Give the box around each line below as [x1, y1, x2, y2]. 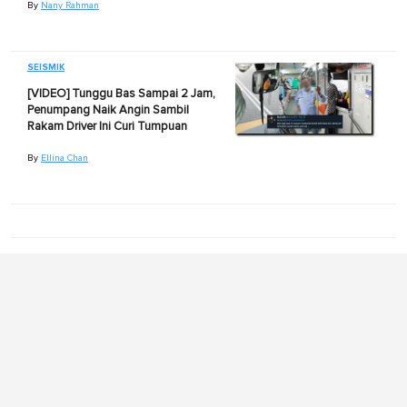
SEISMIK [26, 61, 65, 73]
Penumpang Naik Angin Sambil [26, 104, 189, 116]
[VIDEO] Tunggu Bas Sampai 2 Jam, [26, 87, 215, 100]
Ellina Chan [40, 153, 88, 163]
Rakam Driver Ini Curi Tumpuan [26, 120, 187, 133]
